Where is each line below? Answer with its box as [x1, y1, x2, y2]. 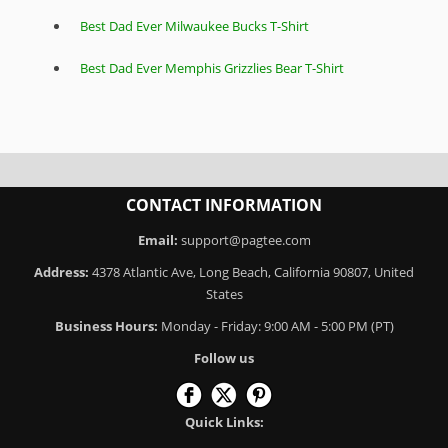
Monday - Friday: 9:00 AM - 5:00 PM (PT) [157, 317, 394, 336]
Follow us [194, 349, 254, 368]
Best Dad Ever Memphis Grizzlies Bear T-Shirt [80, 59, 344, 78]
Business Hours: [54, 317, 158, 336]
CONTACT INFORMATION [126, 194, 322, 217]
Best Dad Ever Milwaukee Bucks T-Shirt [80, 17, 309, 36]
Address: [34, 263, 92, 282]
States [205, 285, 243, 304]
